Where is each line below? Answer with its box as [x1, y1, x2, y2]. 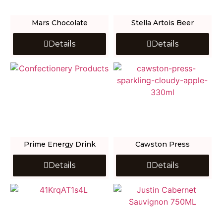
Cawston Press [135, 140, 190, 149]
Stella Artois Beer [131, 18, 194, 28]
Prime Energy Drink [23, 140, 96, 149]
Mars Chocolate [31, 18, 88, 28]
